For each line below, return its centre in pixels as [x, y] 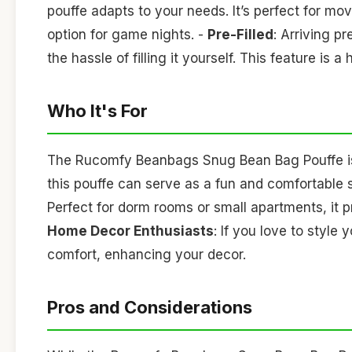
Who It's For [97, 111]
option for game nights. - [127, 35]
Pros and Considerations [150, 307]
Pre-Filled [240, 35]
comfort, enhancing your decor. [147, 254]
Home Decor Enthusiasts [130, 231]
